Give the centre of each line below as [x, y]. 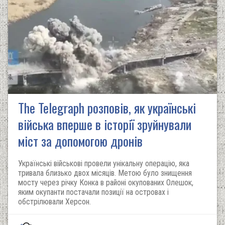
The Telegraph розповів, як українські [107, 108]
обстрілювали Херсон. [54, 202]
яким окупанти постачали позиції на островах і [93, 192]
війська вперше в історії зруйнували [105, 124]
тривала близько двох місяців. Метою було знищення [105, 173]
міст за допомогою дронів [80, 141]
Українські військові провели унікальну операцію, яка [104, 163]
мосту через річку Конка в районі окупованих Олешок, [106, 183]
